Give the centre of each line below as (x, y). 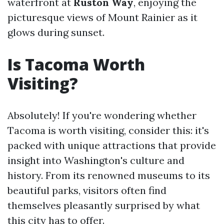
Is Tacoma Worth (76, 64)
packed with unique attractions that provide (112, 145)
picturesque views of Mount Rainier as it (102, 17)
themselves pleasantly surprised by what (104, 205)
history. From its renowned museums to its (109, 175)
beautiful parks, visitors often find (87, 190)
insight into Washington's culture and (96, 160)
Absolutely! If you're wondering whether (102, 115)
